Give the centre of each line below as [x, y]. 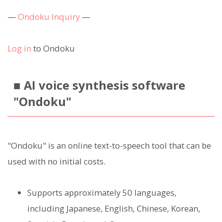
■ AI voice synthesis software [99, 85]
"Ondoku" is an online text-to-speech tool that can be [109, 146]
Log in [19, 48]
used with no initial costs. [56, 162]
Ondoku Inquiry [49, 16]
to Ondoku [53, 48]
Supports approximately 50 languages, [102, 192]
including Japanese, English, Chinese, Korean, [114, 208]
